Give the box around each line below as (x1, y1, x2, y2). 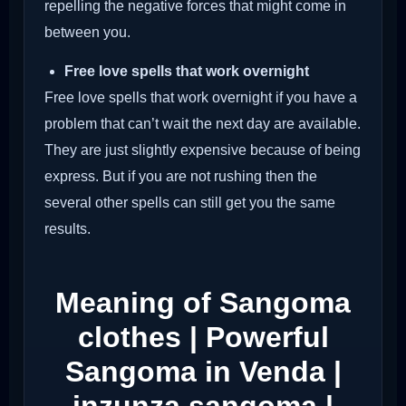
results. (44, 221, 91, 237)
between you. (44, 24, 130, 40)
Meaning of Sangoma (55, 286, 351, 320)
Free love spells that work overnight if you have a (44, 90, 357, 106)
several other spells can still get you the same (44, 195, 335, 211)
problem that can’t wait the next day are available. (44, 116, 361, 132)
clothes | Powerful (77, 321, 329, 354)
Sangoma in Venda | (64, 355, 342, 389)
